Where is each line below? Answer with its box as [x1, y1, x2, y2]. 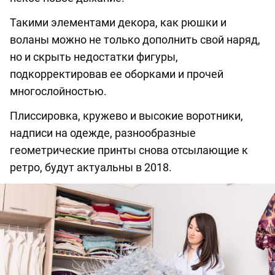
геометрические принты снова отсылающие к [10, 144, 248, 157]
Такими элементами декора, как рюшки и [10, 16, 227, 29]
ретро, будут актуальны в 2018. [10, 161, 172, 174]
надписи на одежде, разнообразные [10, 126, 196, 140]
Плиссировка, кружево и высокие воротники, [10, 109, 243, 123]
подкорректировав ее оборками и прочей [10, 68, 223, 81]
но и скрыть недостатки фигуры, [10, 50, 178, 64]
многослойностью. [10, 85, 107, 98]
